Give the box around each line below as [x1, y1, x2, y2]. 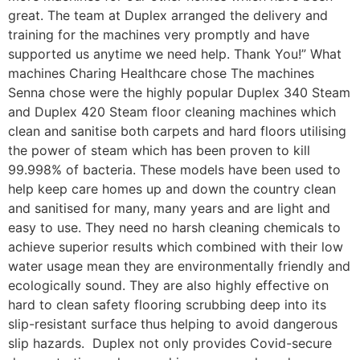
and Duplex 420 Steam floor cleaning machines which [8, 104, 336, 121]
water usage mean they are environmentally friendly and [8, 258, 350, 275]
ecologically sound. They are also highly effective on [8, 277, 329, 294]
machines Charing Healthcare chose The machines [8, 65, 314, 82]
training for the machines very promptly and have [8, 27, 309, 43]
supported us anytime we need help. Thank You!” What [8, 46, 342, 63]
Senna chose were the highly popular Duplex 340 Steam [8, 84, 350, 101]
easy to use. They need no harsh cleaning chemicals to [8, 219, 341, 236]
